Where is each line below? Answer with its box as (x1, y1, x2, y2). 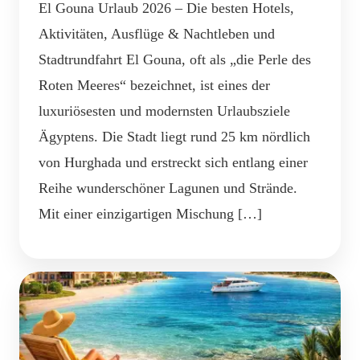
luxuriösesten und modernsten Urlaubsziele (39, 102, 290, 119)
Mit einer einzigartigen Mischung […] (39, 205, 262, 222)
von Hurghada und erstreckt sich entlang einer (39, 153, 308, 170)
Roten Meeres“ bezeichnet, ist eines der (39, 76, 270, 93)
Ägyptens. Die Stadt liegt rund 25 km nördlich (39, 128, 310, 145)
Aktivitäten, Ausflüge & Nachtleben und (39, 25, 275, 42)
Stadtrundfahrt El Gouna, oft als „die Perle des (39, 51, 311, 67)
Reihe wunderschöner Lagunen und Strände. (39, 179, 297, 196)
